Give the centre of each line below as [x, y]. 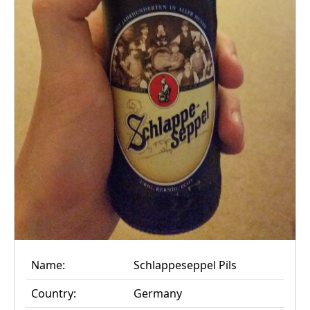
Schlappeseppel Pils [185, 265]
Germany [158, 293]
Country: [54, 293]
